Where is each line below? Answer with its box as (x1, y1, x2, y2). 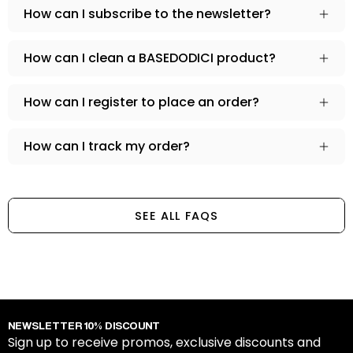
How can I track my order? (24, 137, 190, 155)
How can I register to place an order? (24, 93, 259, 111)
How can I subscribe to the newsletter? (24, 5, 271, 23)
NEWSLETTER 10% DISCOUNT (8, 318, 160, 333)
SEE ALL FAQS (135, 207, 218, 224)
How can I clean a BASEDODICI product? (24, 49, 276, 67)
